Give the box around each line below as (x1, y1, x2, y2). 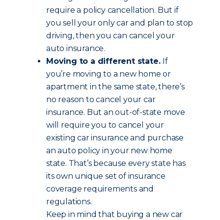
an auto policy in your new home (46, 146, 172, 155)
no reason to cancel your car (46, 95, 156, 104)
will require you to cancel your (46, 120, 164, 130)
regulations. (46, 197, 92, 206)
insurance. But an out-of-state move (46, 108, 186, 117)
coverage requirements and (46, 184, 154, 193)
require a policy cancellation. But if (46, 5, 179, 15)
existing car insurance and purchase (46, 133, 184, 142)
